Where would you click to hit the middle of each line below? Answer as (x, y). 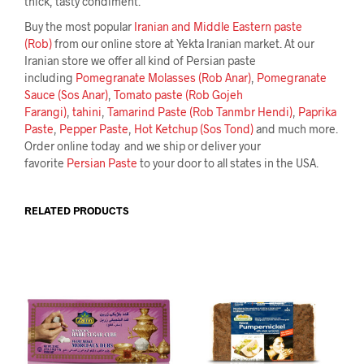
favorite (45, 162)
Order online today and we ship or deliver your (143, 145)
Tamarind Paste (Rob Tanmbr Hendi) (200, 111)
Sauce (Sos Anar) (66, 94)
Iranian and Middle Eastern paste (218, 26)
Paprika (317, 111)
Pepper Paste (94, 128)
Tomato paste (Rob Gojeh (178, 94)
